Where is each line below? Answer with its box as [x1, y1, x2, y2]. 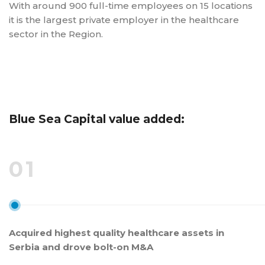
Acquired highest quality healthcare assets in [9, 227, 224, 238]
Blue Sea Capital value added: [9, 112, 185, 126]
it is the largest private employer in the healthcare [9, 14, 239, 25]
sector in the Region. [9, 28, 103, 40]
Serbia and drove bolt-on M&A [9, 241, 153, 253]
